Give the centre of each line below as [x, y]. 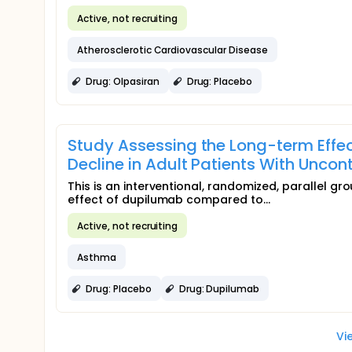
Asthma [97, 257]
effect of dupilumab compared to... [169, 200]
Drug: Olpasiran [123, 81]
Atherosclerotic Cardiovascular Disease [172, 49]
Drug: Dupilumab [219, 288]
